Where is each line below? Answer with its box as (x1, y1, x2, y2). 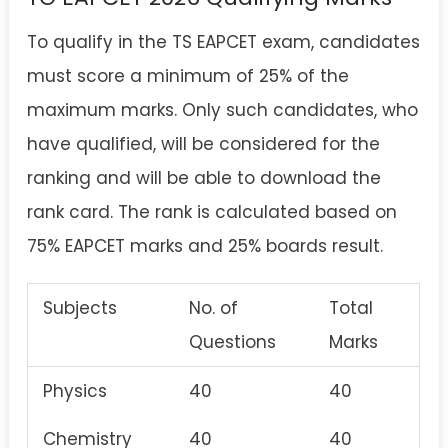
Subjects (43, 296, 117, 321)
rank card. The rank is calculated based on (27, 200, 397, 225)
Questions (189, 330, 276, 355)
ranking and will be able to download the (27, 166, 381, 191)
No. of (189, 296, 238, 321)
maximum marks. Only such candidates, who (27, 98, 418, 123)
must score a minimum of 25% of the (27, 64, 349, 89)
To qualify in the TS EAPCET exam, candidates (27, 30, 420, 55)
